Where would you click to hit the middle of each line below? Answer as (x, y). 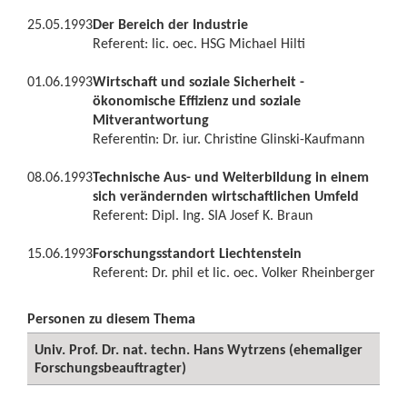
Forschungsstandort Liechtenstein (197, 253)
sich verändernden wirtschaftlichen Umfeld (226, 196)
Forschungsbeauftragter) (110, 367)
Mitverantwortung (151, 119)
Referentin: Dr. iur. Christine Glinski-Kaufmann (228, 139)
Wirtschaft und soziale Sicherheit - (199, 81)
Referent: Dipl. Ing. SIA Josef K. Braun (203, 215)
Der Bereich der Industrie (170, 24)
